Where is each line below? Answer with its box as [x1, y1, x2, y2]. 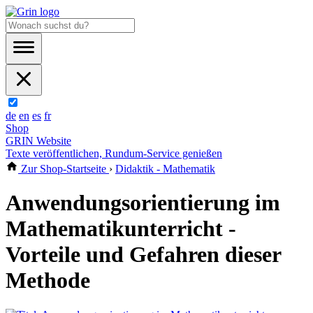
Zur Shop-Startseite [18, 163, 109, 175]
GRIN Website [6, 135, 71, 147]
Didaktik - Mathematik [115, 163, 215, 175]
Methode [6, 268, 90, 293]
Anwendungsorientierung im [6, 190, 280, 216]
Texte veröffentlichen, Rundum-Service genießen [6, 147, 222, 159]
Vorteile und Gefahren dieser [6, 242, 281, 268]
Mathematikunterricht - [6, 216, 236, 242]
